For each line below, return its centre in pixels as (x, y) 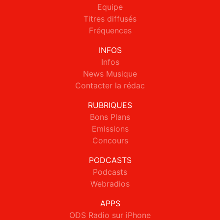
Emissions (110, 129)
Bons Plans (110, 117)
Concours (110, 141)
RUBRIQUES (110, 105)
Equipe (110, 7)
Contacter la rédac (110, 86)
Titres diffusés (110, 19)
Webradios (110, 184)
